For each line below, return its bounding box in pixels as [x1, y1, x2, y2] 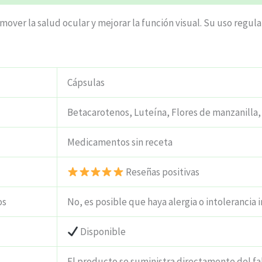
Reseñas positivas [123, 166, 199, 179]
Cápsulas [67, 76, 105, 89]
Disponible [78, 225, 126, 239]
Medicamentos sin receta [67, 136, 173, 149]
